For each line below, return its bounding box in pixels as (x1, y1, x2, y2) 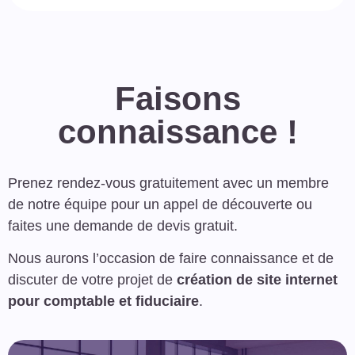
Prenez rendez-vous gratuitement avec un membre (8, 175, 329, 192)
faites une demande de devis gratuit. (8, 218, 238, 235)
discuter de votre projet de (8, 272, 177, 288)
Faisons (114, 80, 241, 118)
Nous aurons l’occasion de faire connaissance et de (8, 250, 334, 267)
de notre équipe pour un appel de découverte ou (8, 197, 312, 213)
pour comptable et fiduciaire (8, 293, 199, 310)
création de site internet (177, 272, 338, 288)
